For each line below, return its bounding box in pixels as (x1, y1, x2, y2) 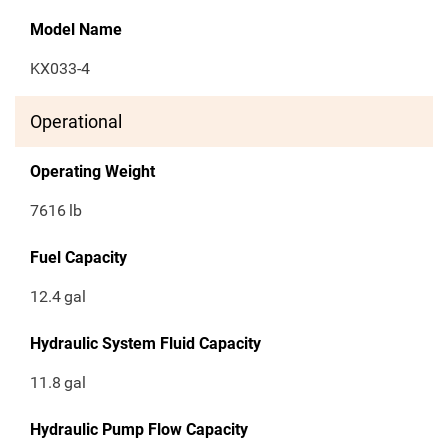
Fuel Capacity (30, 248, 127, 268)
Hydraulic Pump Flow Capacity (30, 420, 248, 440)
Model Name (30, 20, 122, 40)
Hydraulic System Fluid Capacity (30, 334, 261, 354)
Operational (30, 111, 122, 133)
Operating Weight (30, 162, 155, 182)
